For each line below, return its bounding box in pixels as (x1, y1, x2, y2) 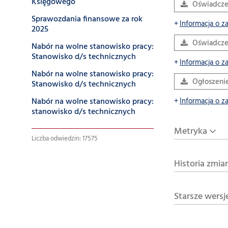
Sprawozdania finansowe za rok (32, 13, 142, 26)
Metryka (174, 124, 207, 139)
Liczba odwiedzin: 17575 (32, 133, 98, 144)
